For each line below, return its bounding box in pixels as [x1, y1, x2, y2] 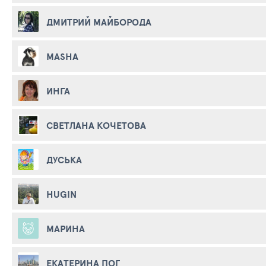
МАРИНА [46, 221, 85, 236]
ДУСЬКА [46, 152, 82, 167]
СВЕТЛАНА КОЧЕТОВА [46, 118, 146, 132]
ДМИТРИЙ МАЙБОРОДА [46, 14, 151, 29]
